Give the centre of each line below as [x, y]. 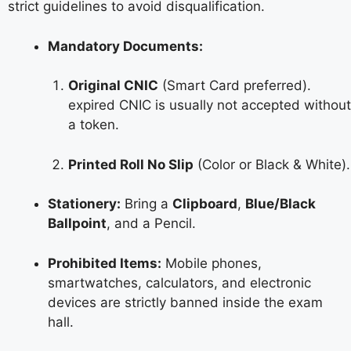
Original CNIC [113, 86]
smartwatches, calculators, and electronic [179, 282]
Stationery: [84, 204]
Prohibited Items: [105, 263]
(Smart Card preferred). [234, 86]
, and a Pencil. [151, 224]
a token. [93, 125]
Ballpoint [77, 224]
